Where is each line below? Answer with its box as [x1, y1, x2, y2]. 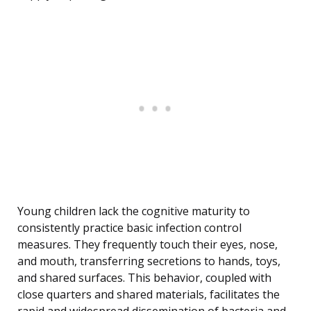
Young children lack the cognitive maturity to [17, 203, 250, 219]
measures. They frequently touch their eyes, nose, [17, 237, 278, 253]
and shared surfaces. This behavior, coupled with [17, 270, 271, 286]
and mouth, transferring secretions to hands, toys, [17, 253, 280, 269]
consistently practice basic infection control [17, 220, 242, 236]
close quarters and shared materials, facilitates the [17, 287, 280, 303]
